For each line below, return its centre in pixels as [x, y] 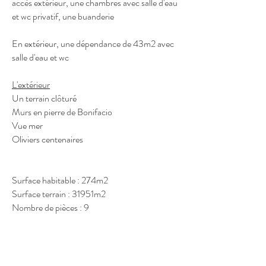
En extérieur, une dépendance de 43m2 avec [93, 44]
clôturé [64, 98]
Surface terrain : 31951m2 [59, 194]
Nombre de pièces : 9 [50, 208]
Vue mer [28, 126]
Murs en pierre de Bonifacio [62, 112]
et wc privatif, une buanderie [63, 16]
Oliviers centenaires [47, 139]
